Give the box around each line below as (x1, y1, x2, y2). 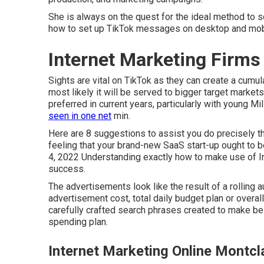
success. (48, 163, 85, 174)
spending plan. (48, 216, 108, 227)
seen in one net (48, 110, 111, 121)
